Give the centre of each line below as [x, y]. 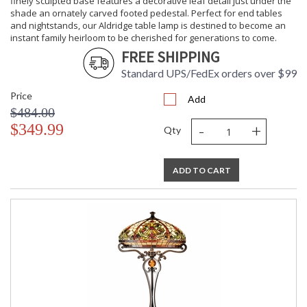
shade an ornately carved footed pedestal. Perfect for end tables [146, 13]
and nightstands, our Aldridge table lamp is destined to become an [148, 26]
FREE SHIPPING [170, 57]
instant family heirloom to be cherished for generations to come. [144, 38]
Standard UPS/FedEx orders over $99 [209, 73]
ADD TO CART [201, 171]
